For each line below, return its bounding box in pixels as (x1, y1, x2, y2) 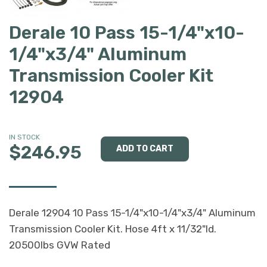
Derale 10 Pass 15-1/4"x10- (9, 21, 244, 44)
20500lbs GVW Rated (9, 238, 110, 251)
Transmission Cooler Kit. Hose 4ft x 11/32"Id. (9, 222, 216, 235)
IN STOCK (9, 132, 40, 141)
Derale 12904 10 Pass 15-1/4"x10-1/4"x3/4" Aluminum (9, 206, 256, 219)
